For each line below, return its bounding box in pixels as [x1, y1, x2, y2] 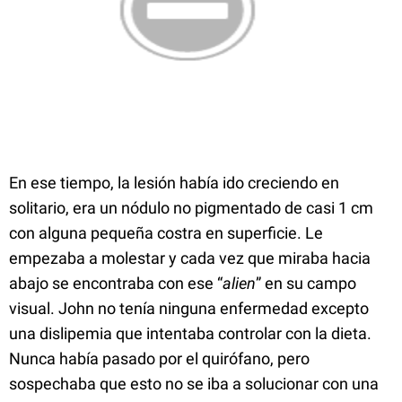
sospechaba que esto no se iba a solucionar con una [9, 374, 379, 393]
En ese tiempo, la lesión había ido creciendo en [9, 173, 339, 192]
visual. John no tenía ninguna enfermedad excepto [9, 299, 369, 318]
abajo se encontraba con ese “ [9, 274, 223, 293]
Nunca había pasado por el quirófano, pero [9, 349, 310, 368]
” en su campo [256, 274, 356, 293]
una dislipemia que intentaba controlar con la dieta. [9, 324, 371, 343]
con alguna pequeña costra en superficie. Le [9, 223, 323, 242]
